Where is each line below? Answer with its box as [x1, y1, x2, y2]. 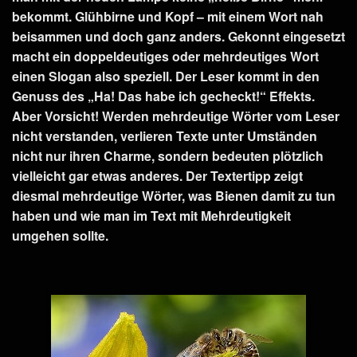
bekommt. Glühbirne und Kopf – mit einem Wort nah [12, 6, 324, 25]
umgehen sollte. [12, 226, 108, 245]
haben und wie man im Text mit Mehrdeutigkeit [12, 206, 291, 225]
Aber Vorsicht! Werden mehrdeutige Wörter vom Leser [12, 106, 339, 125]
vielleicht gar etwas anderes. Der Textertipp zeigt [12, 166, 303, 185]
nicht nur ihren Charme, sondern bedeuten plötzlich [12, 146, 324, 165]
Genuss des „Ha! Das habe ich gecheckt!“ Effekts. [12, 86, 315, 105]
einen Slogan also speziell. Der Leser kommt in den [12, 66, 320, 85]
